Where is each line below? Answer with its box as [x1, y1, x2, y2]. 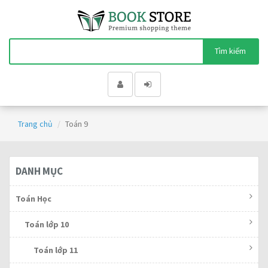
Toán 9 [65, 118, 88, 129]
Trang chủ [18, 118, 53, 129]
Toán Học [16, 193, 51, 204]
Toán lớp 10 [25, 219, 69, 230]
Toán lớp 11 [33, 245, 78, 255]
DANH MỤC [16, 165, 63, 178]
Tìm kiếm [215, 45, 246, 56]
